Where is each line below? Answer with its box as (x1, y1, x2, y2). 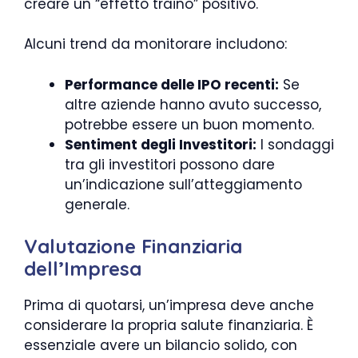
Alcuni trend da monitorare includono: (24, 34, 287, 54)
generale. (65, 194, 129, 214)
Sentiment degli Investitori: (65, 134, 257, 154)
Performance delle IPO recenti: (65, 74, 279, 94)
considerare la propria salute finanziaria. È (24, 316, 313, 336)
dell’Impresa (24, 257, 141, 281)
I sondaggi (257, 134, 334, 154)
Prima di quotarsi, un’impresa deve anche (24, 296, 314, 316)
